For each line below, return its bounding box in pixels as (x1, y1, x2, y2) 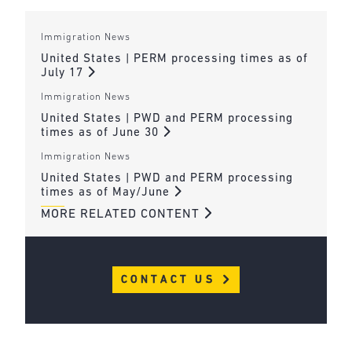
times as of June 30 (40, 126, 163, 139)
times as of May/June (40, 187, 174, 200)
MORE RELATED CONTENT (40, 207, 203, 221)
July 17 (40, 67, 87, 79)
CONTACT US (120, 274, 221, 286)
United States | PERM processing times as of (40, 53, 308, 65)
